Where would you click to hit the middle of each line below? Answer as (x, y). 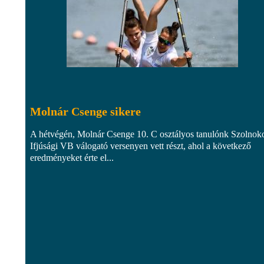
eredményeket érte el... (72, 157)
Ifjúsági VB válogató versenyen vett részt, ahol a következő (141, 146)
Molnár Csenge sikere (85, 111)
